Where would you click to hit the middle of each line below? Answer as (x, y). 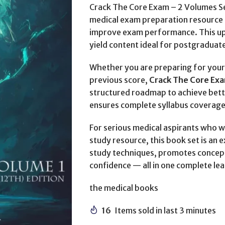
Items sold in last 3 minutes (165, 210)
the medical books (124, 188)
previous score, (119, 80)
